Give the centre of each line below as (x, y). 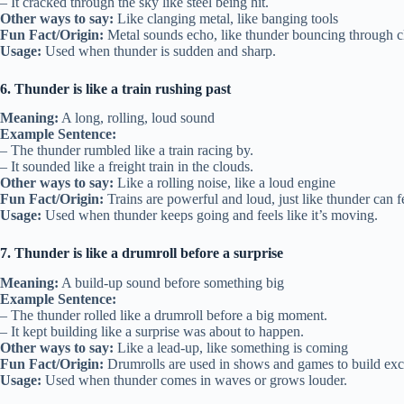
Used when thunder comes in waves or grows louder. (194, 381)
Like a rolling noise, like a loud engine (225, 183)
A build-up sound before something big (171, 283)
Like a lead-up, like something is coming (231, 348)
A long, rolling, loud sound (137, 118)
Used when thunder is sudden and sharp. (159, 50)
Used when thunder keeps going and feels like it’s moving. (210, 216)
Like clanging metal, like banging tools (226, 18)
